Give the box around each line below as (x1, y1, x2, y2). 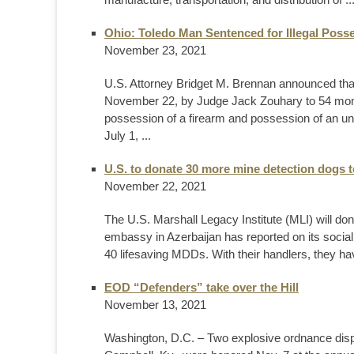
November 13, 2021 (104, 297, 206, 311)
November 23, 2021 (104, 43, 206, 57)
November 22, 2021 (104, 179, 206, 193)
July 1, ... (104, 128, 151, 142)
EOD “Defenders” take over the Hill (104, 280, 299, 294)
